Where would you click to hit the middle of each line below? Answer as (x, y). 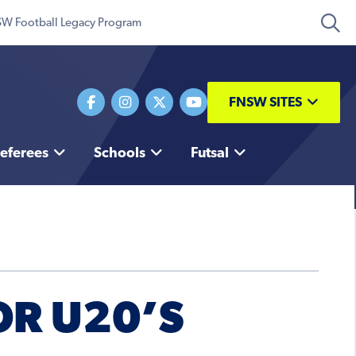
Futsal (209, 154)
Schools (119, 154)
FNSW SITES (265, 103)
